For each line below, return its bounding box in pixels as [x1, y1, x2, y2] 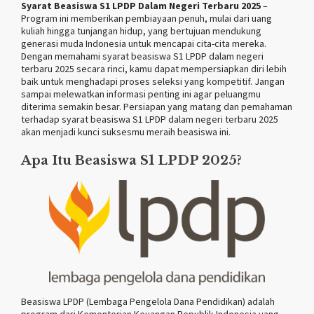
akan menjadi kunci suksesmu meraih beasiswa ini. [21, 125, 231, 138]
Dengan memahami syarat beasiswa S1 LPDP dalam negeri [21, 49, 264, 62]
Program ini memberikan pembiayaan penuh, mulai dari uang [21, 11, 272, 25]
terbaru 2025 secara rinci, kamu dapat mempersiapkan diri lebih [21, 62, 287, 75]
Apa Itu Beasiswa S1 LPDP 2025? [21, 152, 242, 168]
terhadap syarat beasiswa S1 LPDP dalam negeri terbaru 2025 [21, 112, 278, 125]
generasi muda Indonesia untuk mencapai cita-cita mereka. [21, 36, 266, 50]
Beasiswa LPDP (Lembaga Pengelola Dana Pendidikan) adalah [21, 294, 275, 308]
